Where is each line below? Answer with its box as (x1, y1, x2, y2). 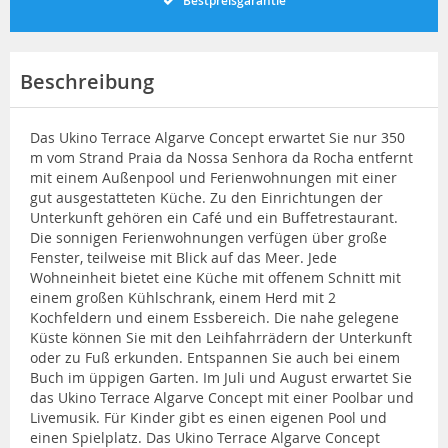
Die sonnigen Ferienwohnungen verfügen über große (30, 227, 387, 247)
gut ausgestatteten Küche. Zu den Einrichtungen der (30, 187, 383, 207)
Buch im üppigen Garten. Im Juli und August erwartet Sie (30, 367, 412, 387)
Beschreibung (20, 67, 154, 95)
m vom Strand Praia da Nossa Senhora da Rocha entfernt (30, 147, 413, 167)
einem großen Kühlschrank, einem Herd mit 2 (30, 287, 336, 307)
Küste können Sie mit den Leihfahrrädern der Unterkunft (30, 327, 412, 347)
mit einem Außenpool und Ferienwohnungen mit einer (30, 167, 397, 187)
